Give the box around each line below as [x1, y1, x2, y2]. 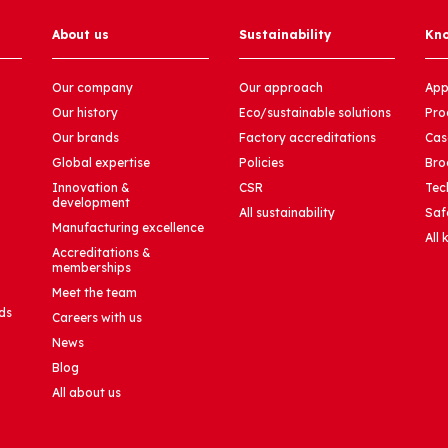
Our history [52, 105, 119, 121]
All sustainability [238, 205, 335, 221]
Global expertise [52, 155, 151, 171]
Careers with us [52, 310, 143, 326]
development [52, 195, 131, 211]
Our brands [52, 130, 120, 146]
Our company [52, 80, 134, 96]
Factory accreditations [238, 130, 376, 146]
